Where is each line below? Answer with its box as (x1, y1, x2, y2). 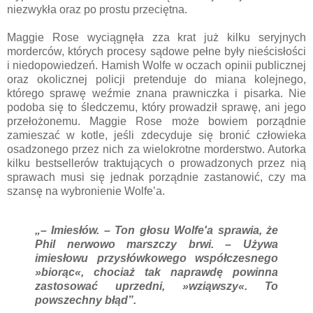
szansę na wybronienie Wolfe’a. (7, 184, 168, 197)
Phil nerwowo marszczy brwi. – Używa (35, 238, 278, 250)
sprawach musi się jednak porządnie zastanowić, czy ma (7, 170, 306, 183)
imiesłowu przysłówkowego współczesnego (35, 252, 278, 264)
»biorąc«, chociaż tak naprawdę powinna (35, 265, 278, 278)
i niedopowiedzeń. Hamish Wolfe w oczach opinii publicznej (7, 59, 306, 71)
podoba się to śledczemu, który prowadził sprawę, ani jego (7, 101, 306, 113)
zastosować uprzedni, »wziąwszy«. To (35, 279, 278, 292)
